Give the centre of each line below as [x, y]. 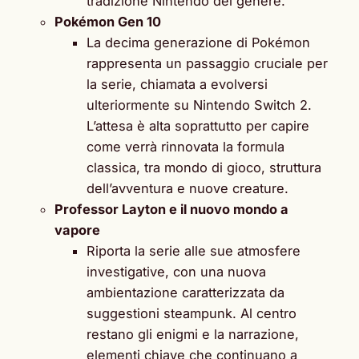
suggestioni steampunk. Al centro [192, 314]
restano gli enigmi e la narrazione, [193, 335]
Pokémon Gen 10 [108, 22]
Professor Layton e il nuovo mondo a [171, 210]
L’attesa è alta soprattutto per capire [198, 126]
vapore [77, 230]
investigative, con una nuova [176, 272]
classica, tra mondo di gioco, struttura [204, 168]
